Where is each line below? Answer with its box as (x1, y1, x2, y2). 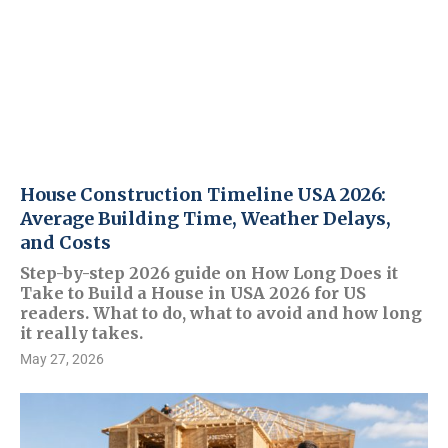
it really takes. (20, 323, 143, 343)
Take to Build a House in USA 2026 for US (20, 283, 366, 303)
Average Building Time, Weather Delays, (20, 207, 391, 230)
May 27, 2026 (20, 351, 104, 367)
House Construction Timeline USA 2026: (20, 183, 386, 206)
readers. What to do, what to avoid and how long (20, 303, 422, 323)
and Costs (20, 231, 111, 254)
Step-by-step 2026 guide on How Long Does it (20, 263, 398, 283)
